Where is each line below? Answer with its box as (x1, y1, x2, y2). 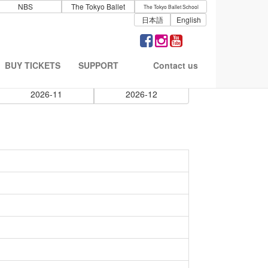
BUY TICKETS (5, 59, 60, 71)
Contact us (153, 59, 198, 71)
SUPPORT (78, 59, 118, 71)
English (176, 14, 201, 25)
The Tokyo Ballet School (143, 3, 199, 10)
